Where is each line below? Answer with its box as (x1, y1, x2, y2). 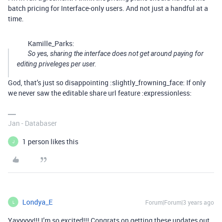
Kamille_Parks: (28, 39, 74, 49)
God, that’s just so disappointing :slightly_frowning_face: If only (8, 78, 206, 88)
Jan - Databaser (8, 118, 57, 128)
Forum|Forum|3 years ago (145, 198, 214, 207)
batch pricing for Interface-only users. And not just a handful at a (8, 3, 208, 13)
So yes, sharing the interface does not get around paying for (28, 50, 204, 58)
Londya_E (22, 197, 53, 207)
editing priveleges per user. (17, 60, 97, 68)
